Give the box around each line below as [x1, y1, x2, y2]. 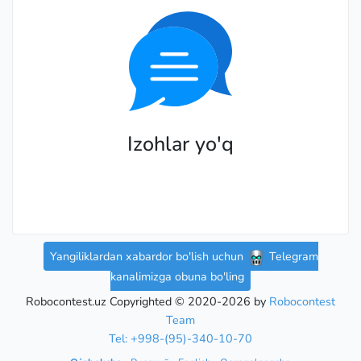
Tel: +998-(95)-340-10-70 [109, 330, 252, 346]
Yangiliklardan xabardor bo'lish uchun [49, 248, 247, 264]
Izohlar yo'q [127, 131, 234, 158]
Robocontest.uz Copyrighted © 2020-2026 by [26, 293, 269, 309]
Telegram [265, 248, 318, 264]
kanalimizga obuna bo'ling [110, 268, 244, 284]
